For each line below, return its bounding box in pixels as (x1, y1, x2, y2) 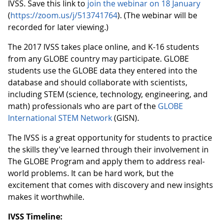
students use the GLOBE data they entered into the (8, 65, 197, 76)
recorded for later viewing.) (8, 22, 109, 33)
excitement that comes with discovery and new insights (8, 180, 213, 190)
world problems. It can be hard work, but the (8, 168, 174, 179)
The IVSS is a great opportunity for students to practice (8, 132, 212, 143)
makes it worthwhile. (8, 191, 84, 202)
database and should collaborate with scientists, (8, 77, 187, 88)
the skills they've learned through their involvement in (8, 144, 209, 155)
